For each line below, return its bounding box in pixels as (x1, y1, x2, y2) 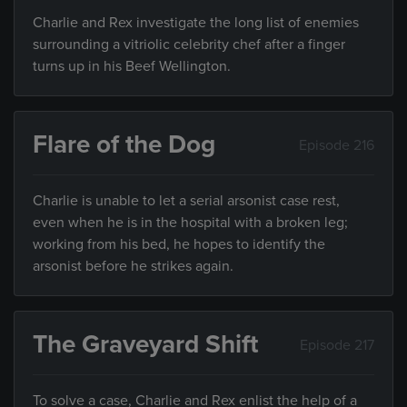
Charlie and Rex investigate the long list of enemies (33, 14, 359, 33)
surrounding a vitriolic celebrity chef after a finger (33, 35, 345, 55)
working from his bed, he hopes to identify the (33, 235, 325, 254)
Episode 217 (300, 335, 374, 354)
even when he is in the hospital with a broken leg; (33, 213, 348, 233)
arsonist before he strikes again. (33, 257, 233, 276)
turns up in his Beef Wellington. (33, 57, 231, 76)
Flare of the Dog (33, 129, 215, 161)
